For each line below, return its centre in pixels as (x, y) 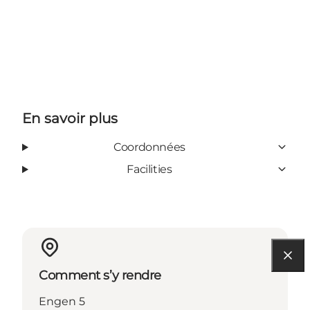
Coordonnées (149, 147)
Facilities (149, 169)
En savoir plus (70, 118)
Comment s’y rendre (100, 275)
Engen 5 (62, 301)
